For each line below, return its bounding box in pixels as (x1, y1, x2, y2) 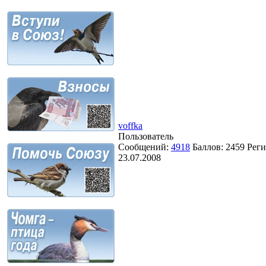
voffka (118, 120, 142, 131)
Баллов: (192, 141, 226, 152)
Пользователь (118, 131, 173, 141)
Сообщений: (118, 141, 171, 152)
